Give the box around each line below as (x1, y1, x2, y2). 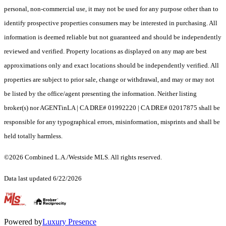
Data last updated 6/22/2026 (4, 175, 82, 183)
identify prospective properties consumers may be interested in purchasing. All (4, 19, 217, 27)
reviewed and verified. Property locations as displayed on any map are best (4, 47, 207, 55)
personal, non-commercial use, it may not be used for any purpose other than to (4, 5, 218, 13)
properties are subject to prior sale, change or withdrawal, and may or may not (4, 76, 214, 84)
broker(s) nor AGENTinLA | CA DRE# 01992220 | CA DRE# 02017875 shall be (4, 104, 220, 112)
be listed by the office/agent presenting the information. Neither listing (4, 90, 197, 98)
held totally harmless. (4, 132, 64, 140)
